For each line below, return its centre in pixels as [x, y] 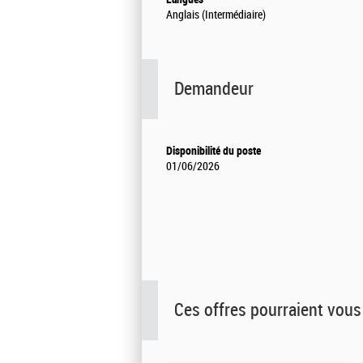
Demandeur [214, 89]
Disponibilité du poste [214, 151]
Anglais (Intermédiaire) [216, 15]
